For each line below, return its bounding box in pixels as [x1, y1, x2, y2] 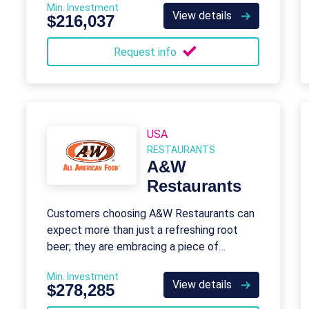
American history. [47, 257, 129, 270]
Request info [113, 46, 179, 59]
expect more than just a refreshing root [47, 223, 238, 237]
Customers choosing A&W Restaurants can [47, 207, 255, 220]
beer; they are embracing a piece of [47, 240, 219, 253]
